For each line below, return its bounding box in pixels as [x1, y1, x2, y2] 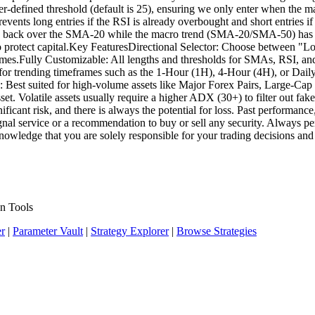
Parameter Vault [13, 225, 83, 238]
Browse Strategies [176, 225, 257, 238]
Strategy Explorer [91, 225, 169, 238]
